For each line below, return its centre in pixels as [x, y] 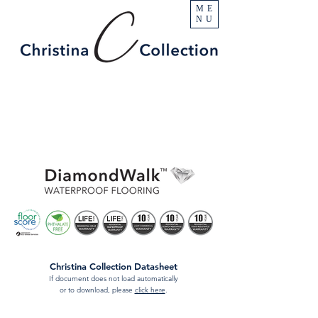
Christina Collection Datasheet [113, 266]
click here [150, 290]
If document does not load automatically [113, 279]
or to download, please [97, 290]
